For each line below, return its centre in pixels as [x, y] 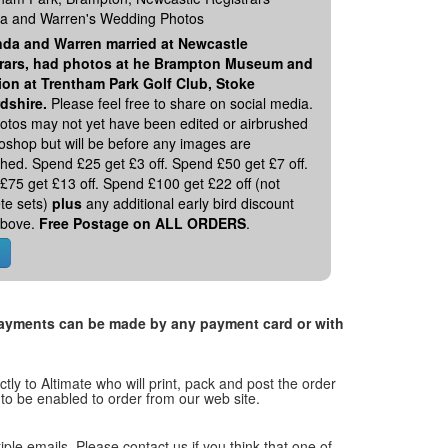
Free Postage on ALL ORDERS [142, 223]
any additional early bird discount [188, 203]
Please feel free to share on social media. [182, 103]
